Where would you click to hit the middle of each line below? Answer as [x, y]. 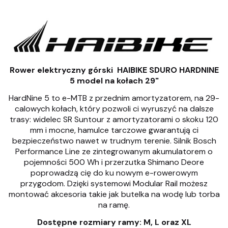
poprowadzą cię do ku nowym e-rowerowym [114, 173]
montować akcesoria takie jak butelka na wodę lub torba [114, 194]
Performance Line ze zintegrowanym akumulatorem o [114, 152]
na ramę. [114, 205]
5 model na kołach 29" [114, 81]
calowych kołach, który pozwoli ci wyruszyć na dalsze [114, 109]
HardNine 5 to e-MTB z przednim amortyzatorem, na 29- [114, 98]
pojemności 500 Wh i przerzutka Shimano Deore [114, 162]
